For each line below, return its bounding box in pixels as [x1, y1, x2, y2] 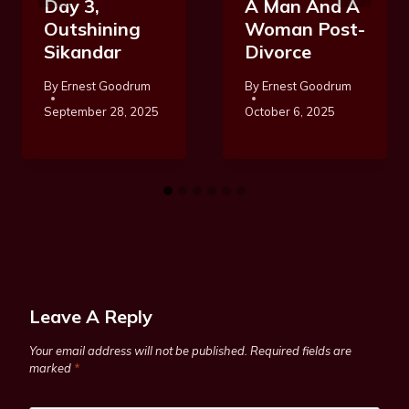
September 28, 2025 [44, 103, 159, 119]
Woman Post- [245, 17, 365, 41]
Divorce [245, 40, 311, 64]
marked [29, 360, 74, 375]
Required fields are [250, 342, 351, 358]
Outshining [44, 17, 141, 41]
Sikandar [44, 40, 121, 64]
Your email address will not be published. [29, 342, 247, 358]
